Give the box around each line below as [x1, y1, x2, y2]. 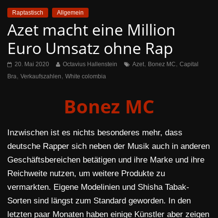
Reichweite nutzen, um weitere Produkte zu [7, 169, 165, 179]
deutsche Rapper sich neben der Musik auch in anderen [7, 142, 210, 151]
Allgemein [57, 9, 84, 17]
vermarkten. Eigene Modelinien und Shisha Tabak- [7, 182, 189, 192]
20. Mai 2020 [15, 61, 49, 68]
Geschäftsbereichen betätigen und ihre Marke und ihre [7, 155, 204, 165]
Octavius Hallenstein [63, 61, 117, 68]
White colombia [65, 73, 106, 80]
